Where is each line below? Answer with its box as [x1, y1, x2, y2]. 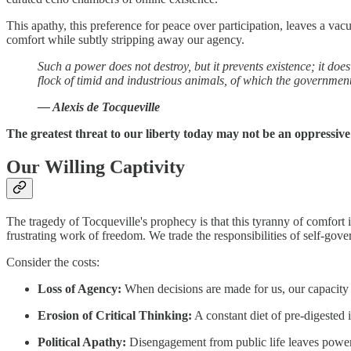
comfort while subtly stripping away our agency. [6, 33, 244, 47]
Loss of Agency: [38, 282, 121, 296]
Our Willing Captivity [6, 157, 185, 178]
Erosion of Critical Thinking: [38, 309, 192, 323]
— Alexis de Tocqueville [38, 100, 160, 114]
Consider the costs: [6, 255, 100, 270]
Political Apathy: [38, 335, 126, 349]
